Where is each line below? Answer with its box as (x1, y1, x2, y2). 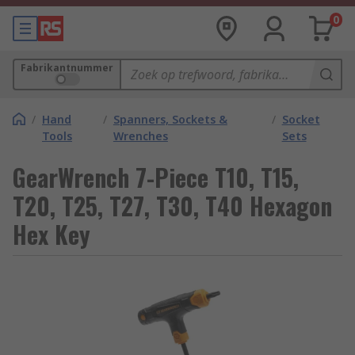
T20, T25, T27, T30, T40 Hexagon (13, 188, 332, 223)
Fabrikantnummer (21, 61, 113, 74)
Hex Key (13, 216, 90, 252)
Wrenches (113, 128, 168, 143)
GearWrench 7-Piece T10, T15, (13, 159, 299, 195)
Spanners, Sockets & (113, 112, 227, 127)
